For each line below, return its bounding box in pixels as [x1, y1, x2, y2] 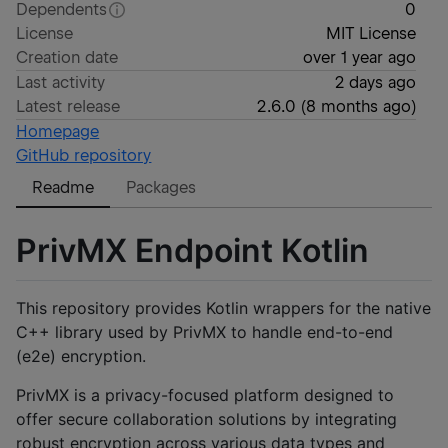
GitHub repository [16, 146, 152, 165]
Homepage [16, 122, 100, 141]
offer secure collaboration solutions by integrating [16, 409, 397, 430]
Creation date [16, 48, 119, 67]
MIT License [325, 24, 416, 43]
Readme [32, 178, 95, 197]
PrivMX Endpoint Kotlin [16, 230, 369, 270]
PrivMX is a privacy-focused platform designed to [16, 385, 394, 406]
